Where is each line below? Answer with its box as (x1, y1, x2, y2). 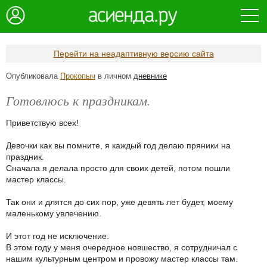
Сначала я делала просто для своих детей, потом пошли (6, 163, 230, 173)
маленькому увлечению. (6, 209, 101, 218)
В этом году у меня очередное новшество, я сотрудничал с (6, 243, 237, 252)
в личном (95, 72, 133, 80)
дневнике (133, 72, 167, 80)
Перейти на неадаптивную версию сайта (53, 49, 214, 58)
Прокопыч (60, 72, 95, 80)
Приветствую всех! (6, 118, 79, 128)
